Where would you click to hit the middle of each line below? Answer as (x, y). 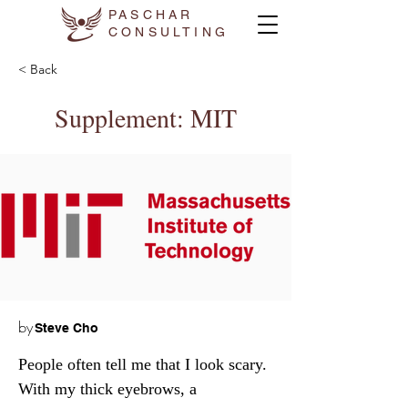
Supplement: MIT (146, 117)
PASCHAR (151, 15)
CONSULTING (168, 32)
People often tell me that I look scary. (145, 364)
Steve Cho (66, 328)
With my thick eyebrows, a (110, 389)
